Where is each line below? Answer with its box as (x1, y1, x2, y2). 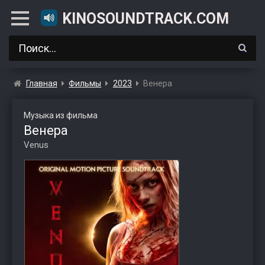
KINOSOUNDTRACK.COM (62, 10, 229, 27)
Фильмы (69, 79, 102, 88)
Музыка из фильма (24, 111, 98, 120)
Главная (25, 79, 57, 88)
